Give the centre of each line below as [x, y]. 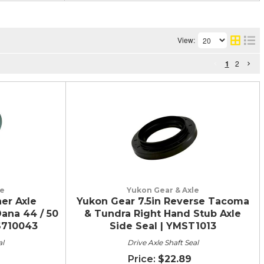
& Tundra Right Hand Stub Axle [163, 213]
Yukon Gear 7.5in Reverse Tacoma [163, 201]
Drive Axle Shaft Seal [163, 242]
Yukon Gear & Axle [163, 190]
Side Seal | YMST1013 [163, 226]
